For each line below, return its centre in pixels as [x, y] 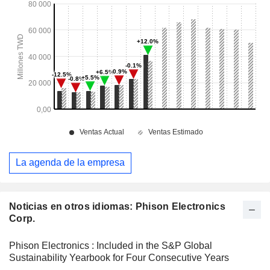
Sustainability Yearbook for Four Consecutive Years [119, 257]
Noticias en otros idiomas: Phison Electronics [117, 206]
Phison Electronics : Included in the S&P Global [111, 245]
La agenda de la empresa [70, 163]
